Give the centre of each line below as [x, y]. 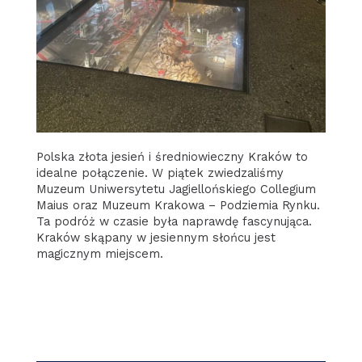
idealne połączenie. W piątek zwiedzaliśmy [160, 173]
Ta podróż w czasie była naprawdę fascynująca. [174, 221]
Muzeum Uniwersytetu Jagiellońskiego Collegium [176, 189]
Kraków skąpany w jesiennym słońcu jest [156, 237]
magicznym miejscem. [99, 253]
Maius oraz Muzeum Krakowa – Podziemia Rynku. [178, 205]
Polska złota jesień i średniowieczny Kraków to [172, 156]
